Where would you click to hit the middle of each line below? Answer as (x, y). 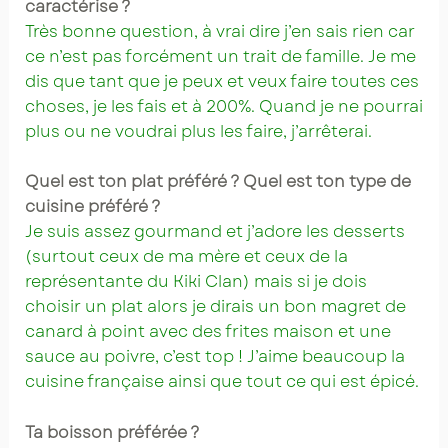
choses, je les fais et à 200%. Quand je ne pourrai (223, 106)
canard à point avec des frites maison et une (207, 332)
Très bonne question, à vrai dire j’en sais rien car (219, 31)
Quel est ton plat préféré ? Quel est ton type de (217, 182)
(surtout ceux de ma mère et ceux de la (186, 257)
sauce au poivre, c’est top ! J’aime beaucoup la (214, 357)
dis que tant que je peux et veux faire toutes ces (221, 81)
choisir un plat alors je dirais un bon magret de (215, 307)
